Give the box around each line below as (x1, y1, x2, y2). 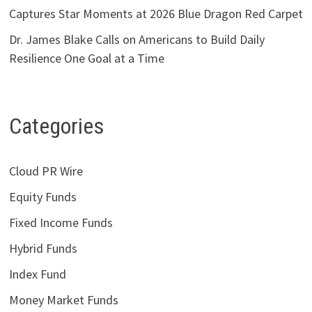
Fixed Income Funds (8, 214, 113, 231)
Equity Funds (8, 188, 77, 205)
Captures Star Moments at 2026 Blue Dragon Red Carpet (8, 5, 303, 22)
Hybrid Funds (8, 240, 77, 256)
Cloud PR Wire (8, 162, 83, 179)
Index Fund (8, 265, 66, 282)
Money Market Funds (8, 291, 118, 308)
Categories (8, 112, 104, 139)
